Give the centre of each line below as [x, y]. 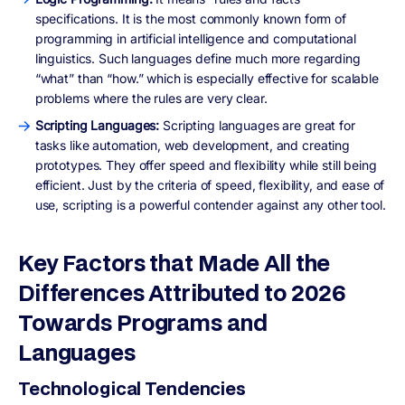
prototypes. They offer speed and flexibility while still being [206, 165]
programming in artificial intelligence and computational [195, 38]
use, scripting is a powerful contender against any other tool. [210, 205]
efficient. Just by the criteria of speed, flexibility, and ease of [210, 185]
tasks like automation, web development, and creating [193, 146]
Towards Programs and [143, 322]
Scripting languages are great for [259, 126]
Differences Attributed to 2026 [183, 292]
